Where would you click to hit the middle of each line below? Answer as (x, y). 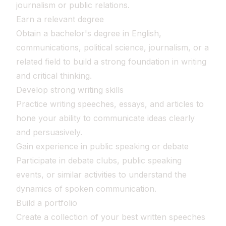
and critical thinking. (54, 76)
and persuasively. (49, 132)
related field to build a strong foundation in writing (111, 62)
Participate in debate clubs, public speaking (99, 160)
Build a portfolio (47, 203)
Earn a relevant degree (60, 19)
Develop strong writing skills (70, 90)
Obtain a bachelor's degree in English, (89, 33)
